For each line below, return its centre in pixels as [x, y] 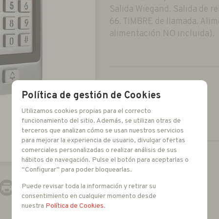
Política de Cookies [75, 206]
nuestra [33, 206]
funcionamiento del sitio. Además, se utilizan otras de [101, 121]
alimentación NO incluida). [162, 34]
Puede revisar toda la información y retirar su [89, 186]
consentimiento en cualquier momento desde [89, 196]
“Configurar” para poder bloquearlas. [77, 170]
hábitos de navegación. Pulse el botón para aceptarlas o [105, 160]
